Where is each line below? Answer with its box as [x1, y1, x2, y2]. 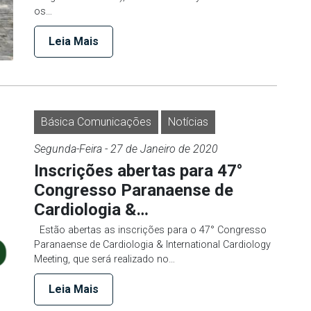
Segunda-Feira [34, 142, 102, 155]
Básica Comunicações [41, 115, 151, 128]
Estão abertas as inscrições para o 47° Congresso [34, 224, 267, 236]
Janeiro [140, 142, 176, 155]
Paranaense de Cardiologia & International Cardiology [34, 238, 271, 251]
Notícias [168, 115, 208, 128]
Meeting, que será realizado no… [34, 253, 175, 265]
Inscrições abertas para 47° [34, 160, 243, 180]
